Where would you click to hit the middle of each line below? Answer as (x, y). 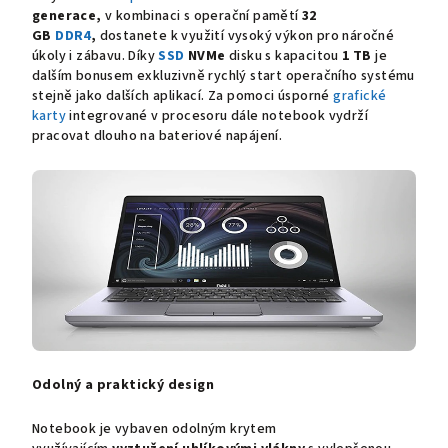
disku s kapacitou (286, 56)
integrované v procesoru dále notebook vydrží (217, 116)
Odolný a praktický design (123, 385)
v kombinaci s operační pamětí (204, 16)
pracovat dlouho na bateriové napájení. (157, 136)
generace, (67, 16)
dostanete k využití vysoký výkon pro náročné (247, 36)
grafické (360, 96)
